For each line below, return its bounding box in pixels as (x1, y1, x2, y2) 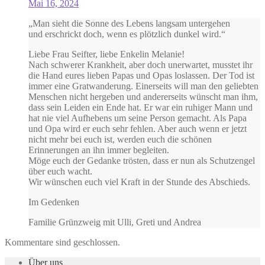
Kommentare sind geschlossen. (5, 237, 120, 247)
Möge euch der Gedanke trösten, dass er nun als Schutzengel (28, 155, 255, 166)
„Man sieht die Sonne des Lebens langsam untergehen (28, 18, 230, 28)
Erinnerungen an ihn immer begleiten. (28, 144, 169, 155)
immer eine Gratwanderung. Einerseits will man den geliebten (28, 80, 258, 91)
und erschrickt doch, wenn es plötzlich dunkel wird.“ (28, 28, 225, 39)
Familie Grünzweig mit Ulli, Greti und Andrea (28, 216, 201, 227)
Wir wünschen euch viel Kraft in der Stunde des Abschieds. (28, 176, 250, 187)
